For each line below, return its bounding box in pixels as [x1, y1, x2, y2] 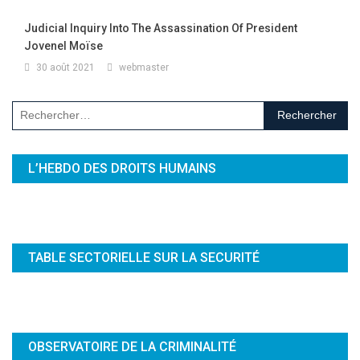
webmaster [119, 61, 169, 73]
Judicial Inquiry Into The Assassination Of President [24, 21, 297, 35]
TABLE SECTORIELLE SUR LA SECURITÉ [28, 249, 260, 265]
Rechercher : [264, 104, 328, 117]
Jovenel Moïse [24, 39, 103, 52]
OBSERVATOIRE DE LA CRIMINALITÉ [28, 338, 236, 354]
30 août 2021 [36, 61, 95, 73]
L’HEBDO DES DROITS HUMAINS [28, 160, 216, 176]
